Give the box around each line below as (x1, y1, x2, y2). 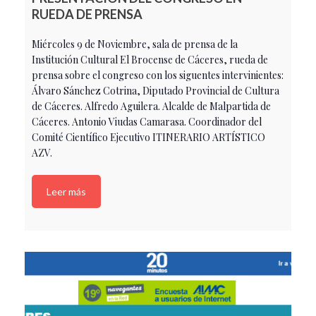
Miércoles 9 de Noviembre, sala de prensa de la (32, 37, 238, 51)
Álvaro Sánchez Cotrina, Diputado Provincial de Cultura (32, 83, 279, 97)
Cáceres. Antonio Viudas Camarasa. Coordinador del (32, 114, 262, 128)
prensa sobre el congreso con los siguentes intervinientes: (32, 68, 284, 82)
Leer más (47, 185, 86, 197)
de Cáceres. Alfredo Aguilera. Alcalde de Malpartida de (32, 99, 271, 113)
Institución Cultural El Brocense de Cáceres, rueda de (32, 52, 268, 66)
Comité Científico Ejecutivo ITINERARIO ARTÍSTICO (32, 130, 265, 144)
